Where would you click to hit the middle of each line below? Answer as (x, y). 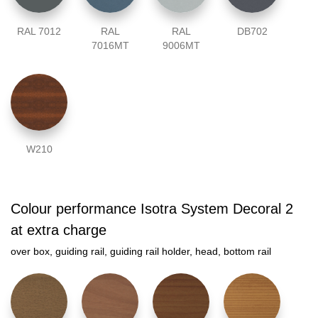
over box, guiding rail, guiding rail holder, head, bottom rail (141, 252)
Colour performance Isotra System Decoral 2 (152, 209)
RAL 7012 (39, 32)
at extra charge (59, 230)
